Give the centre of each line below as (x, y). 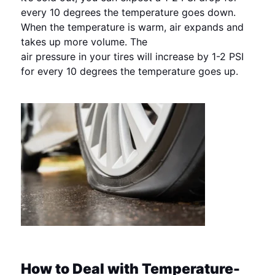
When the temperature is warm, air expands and (133, 27)
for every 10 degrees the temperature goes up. (130, 71)
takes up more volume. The (84, 41)
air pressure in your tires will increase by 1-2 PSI (133, 56)
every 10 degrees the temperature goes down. (129, 12)
